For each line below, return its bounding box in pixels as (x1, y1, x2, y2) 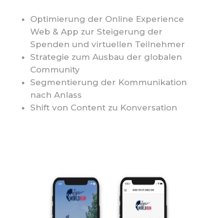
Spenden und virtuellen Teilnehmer (30, 39, 185, 50)
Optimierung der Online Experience (30, 14, 184, 24)
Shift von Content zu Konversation (30, 103, 177, 113)
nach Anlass (30, 90, 82, 100)
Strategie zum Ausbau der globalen (30, 52, 182, 62)
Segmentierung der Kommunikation (30, 77, 187, 88)
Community (30, 65, 80, 75)
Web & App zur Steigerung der (30, 27, 163, 37)
